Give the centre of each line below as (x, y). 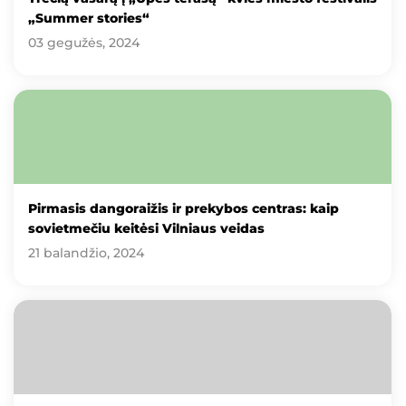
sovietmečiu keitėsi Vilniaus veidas (146, 228)
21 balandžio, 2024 (86, 253)
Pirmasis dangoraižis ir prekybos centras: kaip (184, 208)
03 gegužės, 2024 (84, 42)
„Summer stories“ (89, 18)
